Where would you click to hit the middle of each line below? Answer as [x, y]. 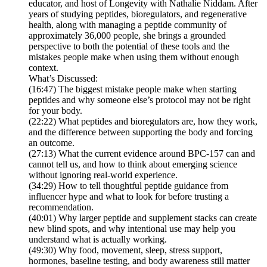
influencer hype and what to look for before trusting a [129, 197]
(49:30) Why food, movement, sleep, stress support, [125, 250]
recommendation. [61, 207]
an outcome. [52, 143]
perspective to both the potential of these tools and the [129, 46]
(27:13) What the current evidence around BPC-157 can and [142, 154]
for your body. [55, 111]
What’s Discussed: [63, 79]
